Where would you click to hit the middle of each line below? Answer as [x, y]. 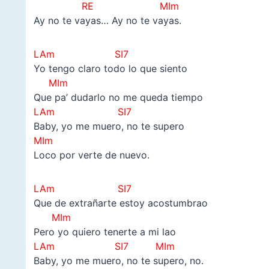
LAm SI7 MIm [104, 246]
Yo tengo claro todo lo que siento [110, 68]
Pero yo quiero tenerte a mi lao [104, 231]
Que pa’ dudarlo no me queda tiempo [118, 97]
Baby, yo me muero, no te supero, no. [118, 260]
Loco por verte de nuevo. [91, 155]
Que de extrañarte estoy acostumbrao [120, 203]
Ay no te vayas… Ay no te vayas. [107, 20]
